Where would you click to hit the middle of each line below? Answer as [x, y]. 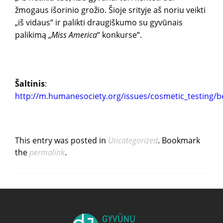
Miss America [74, 35]
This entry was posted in [61, 140]
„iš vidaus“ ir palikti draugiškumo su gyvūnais [99, 22]
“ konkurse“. [119, 35]
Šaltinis [30, 84]
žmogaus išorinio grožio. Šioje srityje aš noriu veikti [110, 10]
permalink [47, 152]
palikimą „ [33, 35]
